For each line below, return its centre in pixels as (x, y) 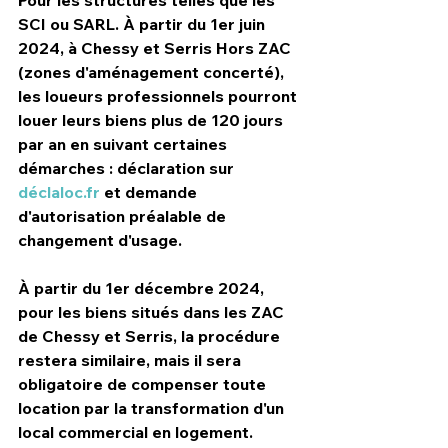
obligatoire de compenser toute (144, 383)
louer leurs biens (84, 119)
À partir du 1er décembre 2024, (143, 287)
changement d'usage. (100, 239)
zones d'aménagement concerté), (156, 71)
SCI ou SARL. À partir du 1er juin (143, 23)
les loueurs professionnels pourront (159, 95)
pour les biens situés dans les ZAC (153, 311)
